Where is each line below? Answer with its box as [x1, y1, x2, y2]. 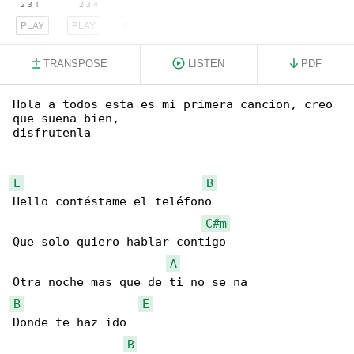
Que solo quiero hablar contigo [13, 235, 226, 249]
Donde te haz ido [13, 315, 126, 330]
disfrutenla [13, 126, 91, 140]
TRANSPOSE [43, 58, 107, 70]
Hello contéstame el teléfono [13, 194, 212, 209]
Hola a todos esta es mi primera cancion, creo [13, 97, 340, 111]
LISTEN [188, 58, 225, 70]
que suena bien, [13, 111, 119, 126]
